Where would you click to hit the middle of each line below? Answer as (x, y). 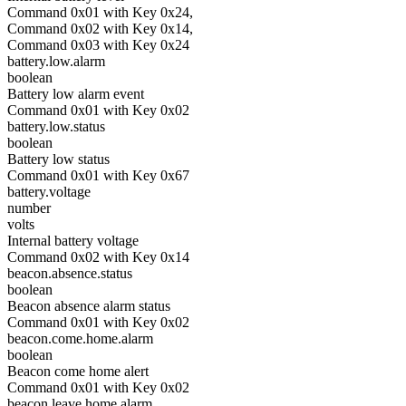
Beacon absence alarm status (89, 306)
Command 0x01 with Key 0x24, (100, 12)
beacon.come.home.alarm (80, 338)
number (29, 208)
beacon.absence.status (70, 273)
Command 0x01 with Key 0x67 (98, 175)
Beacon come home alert (78, 371)
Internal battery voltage (73, 241)
